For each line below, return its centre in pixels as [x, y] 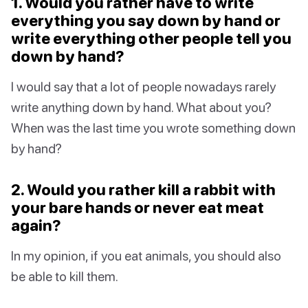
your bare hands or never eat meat [137, 208]
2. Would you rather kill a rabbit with [143, 190]
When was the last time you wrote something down [153, 128]
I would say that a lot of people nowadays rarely [143, 87]
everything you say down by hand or [146, 21]
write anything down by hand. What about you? [141, 107]
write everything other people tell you [151, 38]
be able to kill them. [65, 276]
